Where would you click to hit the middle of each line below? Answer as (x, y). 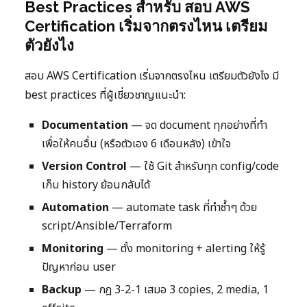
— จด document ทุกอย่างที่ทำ (198, 126)
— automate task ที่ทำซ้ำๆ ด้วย (183, 208)
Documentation (85, 126)
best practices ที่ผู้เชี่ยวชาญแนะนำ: (105, 96)
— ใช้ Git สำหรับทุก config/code (203, 167)
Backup (62, 290)
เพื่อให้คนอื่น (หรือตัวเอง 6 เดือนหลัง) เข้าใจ (136, 144)
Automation (75, 208)
